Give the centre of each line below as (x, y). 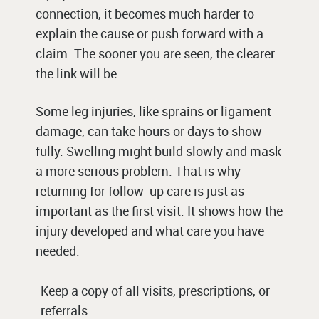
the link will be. (78, 74)
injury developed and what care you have (150, 231)
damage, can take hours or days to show (149, 131)
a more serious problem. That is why (138, 171)
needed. (58, 251)
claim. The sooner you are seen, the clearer (155, 54)
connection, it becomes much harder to (145, 14)
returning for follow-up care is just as (140, 191)
